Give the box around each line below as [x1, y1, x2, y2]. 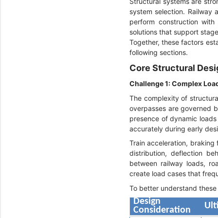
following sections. [129, 48, 188, 56]
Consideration [133, 205, 194, 215]
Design [133, 196, 161, 206]
